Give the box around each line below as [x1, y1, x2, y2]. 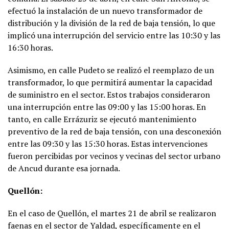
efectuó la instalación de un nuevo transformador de [8, 5, 202, 16]
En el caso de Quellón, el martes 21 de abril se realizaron [8, 207, 216, 219]
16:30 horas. [8, 41, 53, 53]
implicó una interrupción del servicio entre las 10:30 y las [8, 29, 220, 41]
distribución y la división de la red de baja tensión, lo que [8, 17, 215, 29]
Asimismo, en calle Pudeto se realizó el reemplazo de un [8, 64, 214, 76]
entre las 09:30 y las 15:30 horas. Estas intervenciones [8, 138, 208, 149]
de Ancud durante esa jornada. [8, 162, 120, 174]
